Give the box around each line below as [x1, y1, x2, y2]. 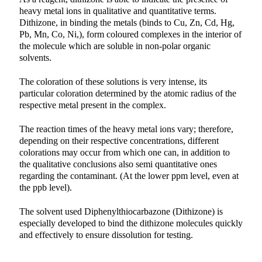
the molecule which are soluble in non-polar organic [19, 41, 211, 52]
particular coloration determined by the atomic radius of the [19, 88, 236, 99]
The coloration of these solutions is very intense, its [19, 77, 207, 88]
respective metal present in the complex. [19, 100, 166, 111]
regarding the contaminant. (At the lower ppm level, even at [19, 171, 239, 182]
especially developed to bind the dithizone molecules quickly [19, 218, 243, 229]
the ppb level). [19, 182, 72, 194]
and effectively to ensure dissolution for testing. [19, 230, 193, 241]
